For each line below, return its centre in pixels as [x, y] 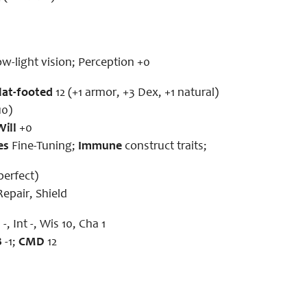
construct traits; [164, 147]
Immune [100, 147]
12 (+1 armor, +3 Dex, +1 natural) [137, 93]
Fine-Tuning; [44, 147]
